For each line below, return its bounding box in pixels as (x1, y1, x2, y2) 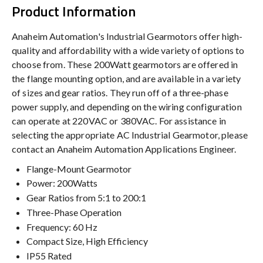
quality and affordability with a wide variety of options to (12, 44, 245, 56)
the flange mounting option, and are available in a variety (12, 72, 241, 84)
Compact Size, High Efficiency (26, 235, 148, 247)
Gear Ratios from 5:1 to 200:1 (26, 192, 146, 204)
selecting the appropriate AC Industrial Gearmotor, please (12, 129, 248, 140)
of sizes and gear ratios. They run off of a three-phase (12, 86, 228, 98)
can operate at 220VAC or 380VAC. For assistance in (12, 114, 227, 126)
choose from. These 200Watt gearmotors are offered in (12, 58, 238, 70)
